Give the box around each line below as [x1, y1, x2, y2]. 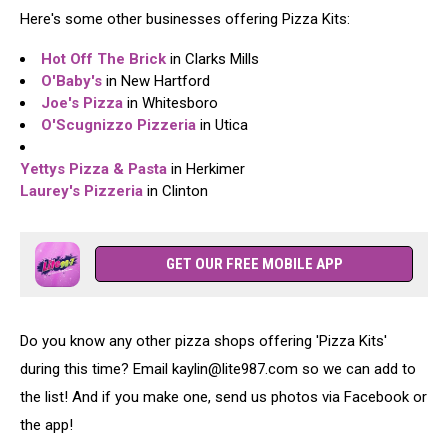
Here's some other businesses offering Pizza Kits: [20, 10, 350, 28]
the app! [20, 416, 73, 434]
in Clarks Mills [166, 50, 259, 68]
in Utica [196, 116, 248, 134]
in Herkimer [167, 160, 245, 178]
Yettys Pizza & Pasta [20, 160, 167, 178]
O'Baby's [41, 72, 102, 90]
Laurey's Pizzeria [20, 182, 143, 200]
